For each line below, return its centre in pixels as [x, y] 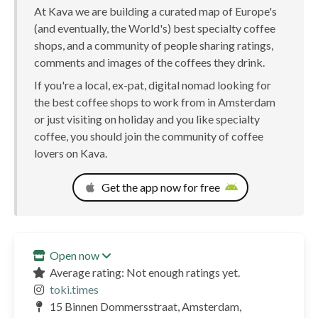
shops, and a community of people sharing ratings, [153, 45]
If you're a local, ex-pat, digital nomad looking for [152, 84]
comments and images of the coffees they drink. [149, 62]
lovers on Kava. [70, 153]
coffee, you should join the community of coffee [148, 136]
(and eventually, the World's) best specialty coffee [154, 28]
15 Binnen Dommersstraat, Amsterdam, [146, 306]
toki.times [75, 289]
